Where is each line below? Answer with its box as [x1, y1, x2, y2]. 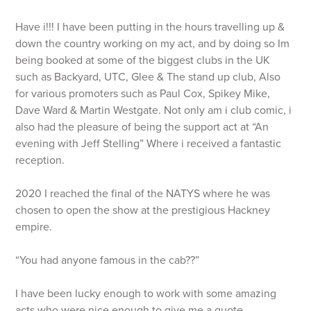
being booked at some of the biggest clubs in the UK [15, 53, 274, 67]
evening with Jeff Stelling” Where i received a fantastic [15, 137, 282, 151]
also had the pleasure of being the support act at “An [15, 120, 269, 134]
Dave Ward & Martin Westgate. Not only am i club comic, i [15, 103, 292, 117]
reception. [15, 153, 65, 167]
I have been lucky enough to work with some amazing [15, 287, 277, 301]
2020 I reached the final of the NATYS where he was [15, 187, 271, 201]
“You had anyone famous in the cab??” [15, 253, 200, 267]
